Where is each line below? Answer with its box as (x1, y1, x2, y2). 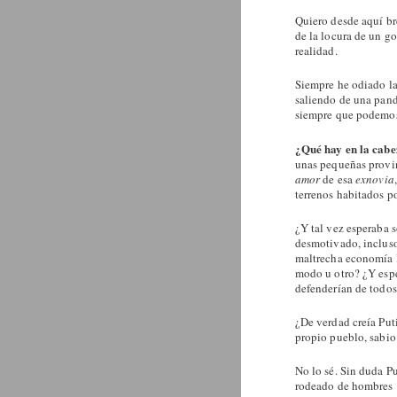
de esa (323, 170, 355, 187)
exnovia (355, 170, 394, 187)
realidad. (294, 42, 338, 58)
